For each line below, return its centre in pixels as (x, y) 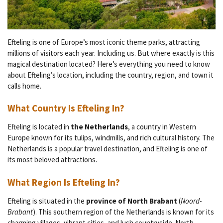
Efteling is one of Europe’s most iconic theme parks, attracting (104, 42)
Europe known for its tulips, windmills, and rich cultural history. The (111, 138)
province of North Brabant (132, 201)
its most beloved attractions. (52, 160)
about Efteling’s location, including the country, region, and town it (111, 75)
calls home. (24, 86)
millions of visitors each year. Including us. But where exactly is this (111, 53)
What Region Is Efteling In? (64, 182)
